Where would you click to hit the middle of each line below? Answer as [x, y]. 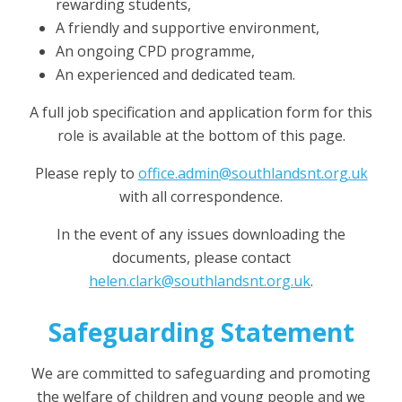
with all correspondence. [201, 196]
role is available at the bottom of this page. [201, 135]
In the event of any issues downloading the [201, 234]
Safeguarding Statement [201, 332]
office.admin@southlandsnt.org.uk [253, 173]
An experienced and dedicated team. [176, 74]
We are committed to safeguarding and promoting [201, 373]
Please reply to [86, 173]
